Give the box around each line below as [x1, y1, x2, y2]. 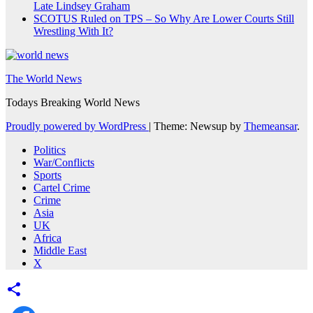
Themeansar [244, 119, 297, 132]
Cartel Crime [34, 181, 90, 194]
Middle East [34, 244, 87, 256]
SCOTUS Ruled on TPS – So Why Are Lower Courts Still [34, 12, 294, 24]
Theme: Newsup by [154, 119, 244, 132]
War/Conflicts [34, 156, 94, 168]
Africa [34, 231, 61, 244]
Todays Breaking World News [6, 96, 140, 108]
